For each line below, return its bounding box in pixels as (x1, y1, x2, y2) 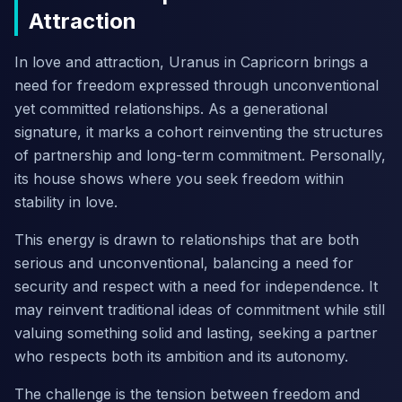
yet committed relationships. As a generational (14, 100, 328, 118)
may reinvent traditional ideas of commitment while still (14, 301, 385, 319)
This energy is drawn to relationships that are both (14, 231, 359, 249)
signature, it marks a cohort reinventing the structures (14, 123, 383, 141)
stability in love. (14, 193, 118, 211)
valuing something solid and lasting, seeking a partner (14, 324, 378, 342)
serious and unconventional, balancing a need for (14, 254, 354, 272)
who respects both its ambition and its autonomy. (14, 347, 348, 365)
